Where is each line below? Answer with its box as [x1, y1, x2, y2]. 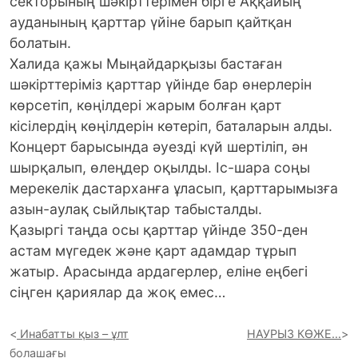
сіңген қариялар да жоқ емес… [10, 284, 225, 301]
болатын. [10, 34, 71, 52]
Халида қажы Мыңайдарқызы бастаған [10, 55, 282, 73]
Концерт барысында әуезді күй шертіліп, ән [10, 138, 308, 156]
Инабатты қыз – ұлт [20, 327, 129, 341]
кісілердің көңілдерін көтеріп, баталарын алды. [10, 117, 332, 135]
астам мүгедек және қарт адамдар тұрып [10, 242, 296, 260]
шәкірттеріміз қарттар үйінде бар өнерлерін [10, 76, 312, 93]
